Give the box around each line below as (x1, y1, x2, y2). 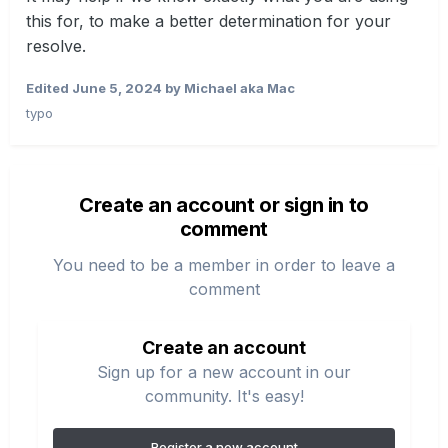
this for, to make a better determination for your (26, 10, 391, 31)
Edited (26, 79, 72, 96)
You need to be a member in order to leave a (53, 254, 395, 275)
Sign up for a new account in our (97, 361, 351, 382)
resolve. (26, 35, 91, 56)
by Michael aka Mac (162, 79, 295, 96)
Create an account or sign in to (79, 192, 369, 217)
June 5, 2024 (72, 79, 162, 96)
